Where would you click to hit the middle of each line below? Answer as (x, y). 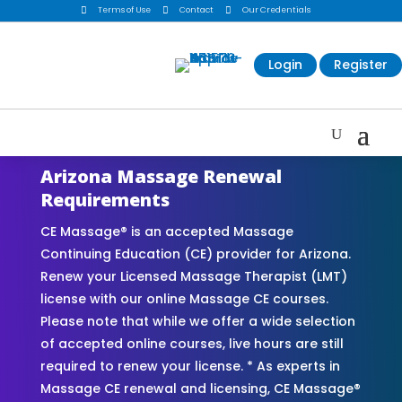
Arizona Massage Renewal (161, 176)
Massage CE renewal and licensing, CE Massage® (200, 388)
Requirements (105, 199)
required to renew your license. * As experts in (190, 366)
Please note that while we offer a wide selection (197, 321)
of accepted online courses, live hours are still (192, 343)
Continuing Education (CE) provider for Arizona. (195, 253)
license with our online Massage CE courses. (184, 298)
